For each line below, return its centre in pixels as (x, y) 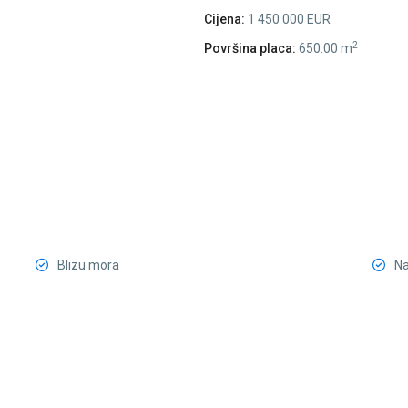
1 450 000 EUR (288, 20)
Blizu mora (88, 265)
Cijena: (224, 20)
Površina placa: (250, 49)
